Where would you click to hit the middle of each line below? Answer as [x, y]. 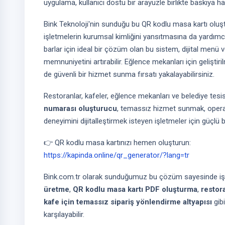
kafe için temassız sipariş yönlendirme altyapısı [128, 202]
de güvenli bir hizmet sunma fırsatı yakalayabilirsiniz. [129, 74]
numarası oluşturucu [80, 108]
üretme [57, 189]
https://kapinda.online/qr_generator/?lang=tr [117, 155]
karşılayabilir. [64, 214]
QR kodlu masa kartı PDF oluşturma [135, 189]
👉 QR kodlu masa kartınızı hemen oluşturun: [117, 143]
